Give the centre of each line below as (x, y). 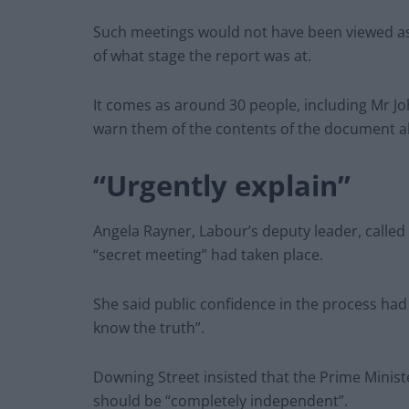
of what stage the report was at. (202, 56)
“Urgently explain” (222, 186)
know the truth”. (149, 328)
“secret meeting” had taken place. (208, 255)
